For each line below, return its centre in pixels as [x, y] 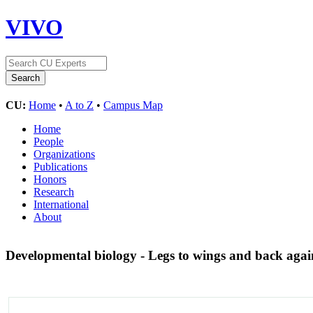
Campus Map [133, 105]
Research [54, 191]
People [49, 141]
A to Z [79, 105]
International [61, 204]
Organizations [64, 154]
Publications [60, 166]
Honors [50, 179]
